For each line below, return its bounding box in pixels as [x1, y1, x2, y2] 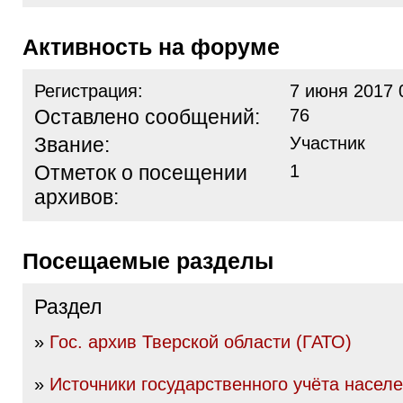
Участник [290, 133, 365, 153]
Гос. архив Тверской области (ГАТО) [49, 332, 352, 352]
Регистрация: [34, 81, 143, 101]
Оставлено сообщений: [34, 105, 260, 129]
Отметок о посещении [34, 161, 247, 184]
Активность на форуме [39, 34, 280, 59]
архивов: [34, 185, 119, 209]
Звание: [34, 133, 110, 157]
